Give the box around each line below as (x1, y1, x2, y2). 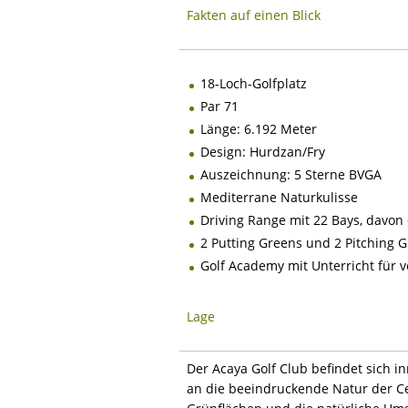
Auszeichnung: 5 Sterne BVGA (200, 165, 382, 183)
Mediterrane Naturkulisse (200, 188, 358, 206)
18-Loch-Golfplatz (200, 74, 307, 92)
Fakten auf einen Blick (187, 5, 321, 24)
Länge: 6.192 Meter (200, 119, 317, 138)
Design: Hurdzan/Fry (200, 142, 325, 160)
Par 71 (200, 97, 239, 115)
